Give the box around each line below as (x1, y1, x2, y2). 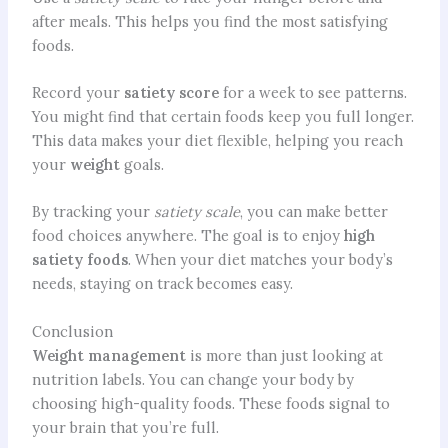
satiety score (123, 82, 219, 102)
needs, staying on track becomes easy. (31, 274, 293, 294)
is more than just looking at (185, 345, 383, 365)
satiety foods (31, 250, 128, 270)
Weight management (31, 345, 186, 365)
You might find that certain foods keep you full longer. (31, 106, 414, 126)
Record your (31, 82, 124, 102)
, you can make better (239, 202, 388, 222)
